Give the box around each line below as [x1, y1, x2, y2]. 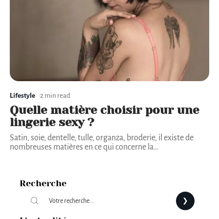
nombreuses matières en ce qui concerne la [10, 142, 153, 152]
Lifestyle [10, 91, 35, 99]
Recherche [20, 178, 66, 188]
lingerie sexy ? [10, 115, 94, 129]
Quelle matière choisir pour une [10, 103, 199, 117]
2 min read [40, 91, 70, 99]
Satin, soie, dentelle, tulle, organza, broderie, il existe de [10, 133, 194, 142]
